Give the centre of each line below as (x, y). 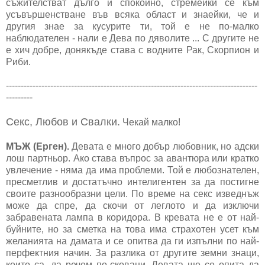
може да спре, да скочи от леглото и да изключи (132, 205)
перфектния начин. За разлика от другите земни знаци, (132, 253)
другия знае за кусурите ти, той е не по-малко (132, 26)
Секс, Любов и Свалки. (63, 122)
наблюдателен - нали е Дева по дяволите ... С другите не (132, 38)
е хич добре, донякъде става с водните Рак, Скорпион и (132, 50)
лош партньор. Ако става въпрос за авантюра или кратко (132, 158)
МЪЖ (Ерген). (38, 146)
